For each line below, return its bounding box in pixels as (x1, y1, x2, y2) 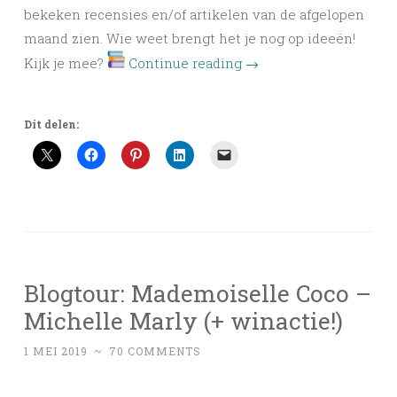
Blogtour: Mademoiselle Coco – (24, 277, 371, 309)
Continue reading (128, 54, 245, 73)
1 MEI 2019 (24, 344, 88, 359)
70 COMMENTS (109, 344, 201, 359)
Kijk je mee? (24, 54, 107, 73)
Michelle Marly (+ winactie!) (24, 305, 343, 337)
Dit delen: (24, 117, 79, 132)
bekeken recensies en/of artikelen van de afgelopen (24, 5, 364, 24)
